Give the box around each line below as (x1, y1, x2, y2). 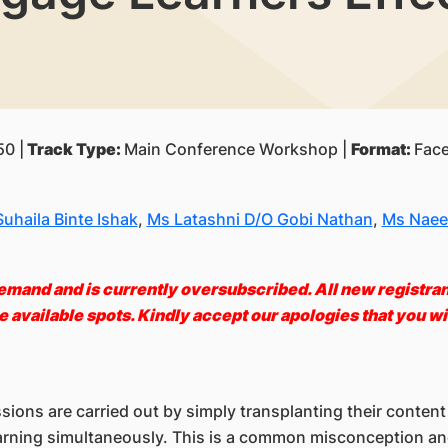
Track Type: (23, 139, 124, 159)
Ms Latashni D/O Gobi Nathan (146, 209, 373, 229)
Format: (350, 139, 414, 159)
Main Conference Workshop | (123, 139, 351, 159)
